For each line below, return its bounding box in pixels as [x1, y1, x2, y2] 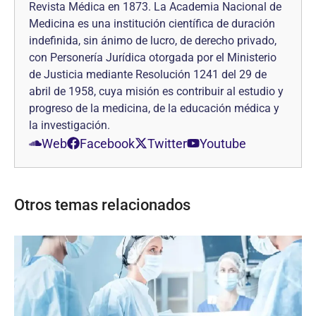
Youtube [200, 135, 246, 151]
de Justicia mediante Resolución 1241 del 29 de [29, 67, 267, 81]
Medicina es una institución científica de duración [29, 16, 275, 30]
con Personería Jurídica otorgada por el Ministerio [29, 50, 276, 64]
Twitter [147, 135, 187, 151]
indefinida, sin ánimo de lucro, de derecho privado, [29, 33, 276, 47]
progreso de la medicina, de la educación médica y [29, 101, 279, 115]
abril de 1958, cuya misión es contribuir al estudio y [29, 84, 284, 98]
